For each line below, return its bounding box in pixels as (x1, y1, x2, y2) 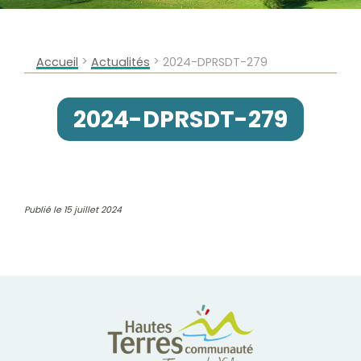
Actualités (91, 54, 150, 70)
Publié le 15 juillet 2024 (24, 204, 122, 216)
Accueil (36, 54, 78, 70)
